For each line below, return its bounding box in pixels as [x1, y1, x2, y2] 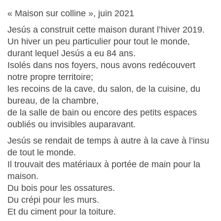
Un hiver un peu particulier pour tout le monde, [7, 37, 190, 46]
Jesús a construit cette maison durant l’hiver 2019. [7, 25, 205, 35]
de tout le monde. [7, 147, 76, 157]
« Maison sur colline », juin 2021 [7, 8, 134, 18]
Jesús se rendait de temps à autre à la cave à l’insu [7, 136, 209, 146]
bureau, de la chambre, [7, 96, 99, 106]
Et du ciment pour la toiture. [7, 207, 116, 217]
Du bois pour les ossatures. [7, 183, 115, 193]
